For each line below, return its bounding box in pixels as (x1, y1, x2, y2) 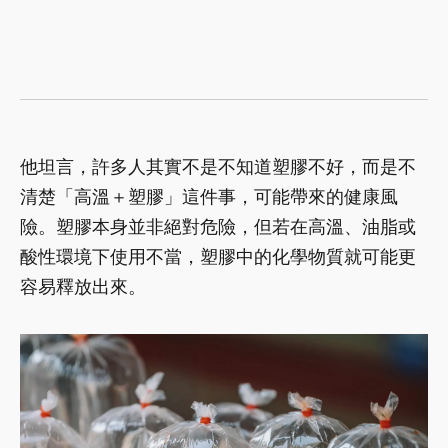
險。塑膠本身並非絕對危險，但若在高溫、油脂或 (20, 215, 416, 237)
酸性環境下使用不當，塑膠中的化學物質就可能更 (20, 245, 416, 267)
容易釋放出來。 (20, 275, 146, 297)
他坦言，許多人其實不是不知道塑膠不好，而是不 (20, 155, 416, 177)
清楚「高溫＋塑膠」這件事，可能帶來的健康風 (20, 185, 398, 207)
